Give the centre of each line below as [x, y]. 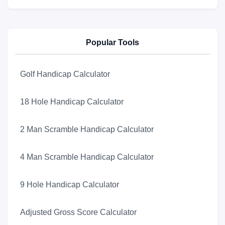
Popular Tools [113, 43]
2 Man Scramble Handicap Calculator [87, 130]
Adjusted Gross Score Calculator [78, 212]
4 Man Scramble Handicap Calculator [87, 157]
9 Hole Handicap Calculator [70, 185]
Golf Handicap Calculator [65, 74]
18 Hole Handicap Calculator [72, 102]
